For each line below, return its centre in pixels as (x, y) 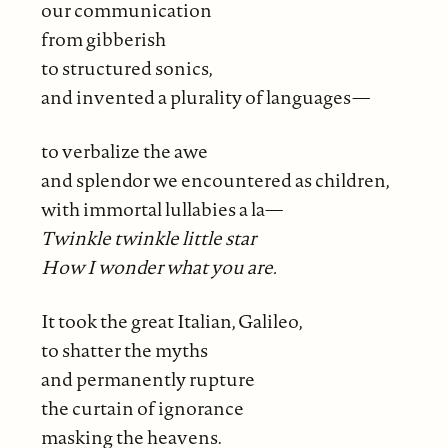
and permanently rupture (147, 378)
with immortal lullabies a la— (161, 208)
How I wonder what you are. (158, 266)
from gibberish (103, 38)
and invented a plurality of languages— (205, 96)
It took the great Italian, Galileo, (171, 320)
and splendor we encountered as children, (215, 179)
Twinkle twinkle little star (148, 237)
